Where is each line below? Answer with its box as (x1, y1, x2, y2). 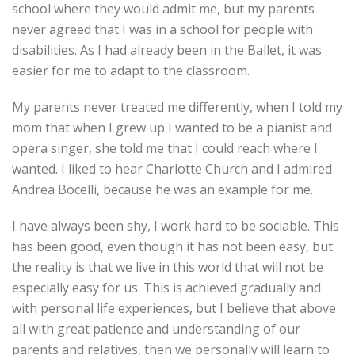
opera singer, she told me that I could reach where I (12, 139, 318, 157)
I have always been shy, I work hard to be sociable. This (12, 217, 339, 235)
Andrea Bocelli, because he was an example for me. (12, 181, 313, 198)
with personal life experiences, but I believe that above (12, 300, 336, 317)
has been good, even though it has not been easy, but (12, 238, 333, 255)
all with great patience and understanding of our (12, 320, 300, 338)
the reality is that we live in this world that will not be (12, 258, 323, 276)
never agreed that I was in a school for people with (12, 21, 313, 38)
